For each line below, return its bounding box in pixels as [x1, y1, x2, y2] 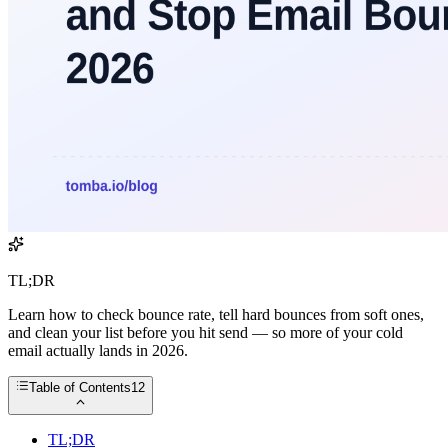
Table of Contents [29, 380, 132, 396]
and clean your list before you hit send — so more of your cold [8, 324, 403, 342]
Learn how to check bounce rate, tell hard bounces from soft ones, [8, 306, 424, 324]
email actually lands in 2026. [8, 342, 188, 360]
